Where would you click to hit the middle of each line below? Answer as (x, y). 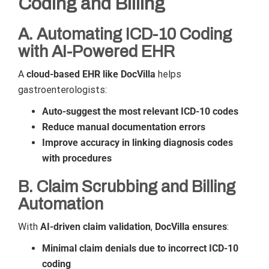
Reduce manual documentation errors (124, 127)
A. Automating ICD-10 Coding (125, 34)
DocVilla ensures (191, 227)
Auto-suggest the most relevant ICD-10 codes (140, 111)
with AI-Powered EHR (96, 52)
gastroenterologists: (62, 90)
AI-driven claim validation (95, 227)
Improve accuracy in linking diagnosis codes (138, 143)
